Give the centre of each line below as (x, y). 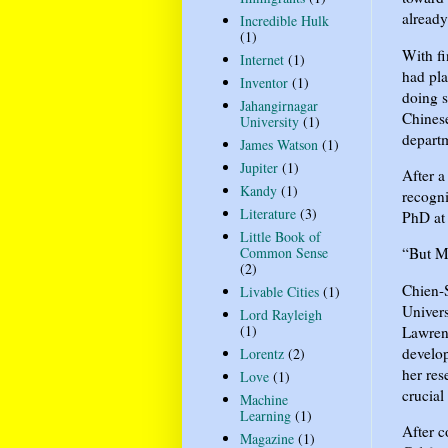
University (269, 122)
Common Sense (283, 253)
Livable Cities (279, 292)
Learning (265, 416)
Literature (267, 214)
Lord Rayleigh (280, 315)
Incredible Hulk (284, 21)
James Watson (278, 145)
